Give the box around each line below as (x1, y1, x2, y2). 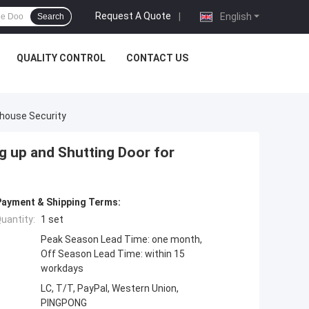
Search (37, 12, 64, 21)
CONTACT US (126, 52, 188, 63)
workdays (41, 263, 83, 275)
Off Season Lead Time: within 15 (41, 248, 185, 260)
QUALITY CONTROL (17, 52, 106, 63)
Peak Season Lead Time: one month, (41, 234, 202, 246)
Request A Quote (95, 10, 171, 21)
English (218, 10, 252, 22)
